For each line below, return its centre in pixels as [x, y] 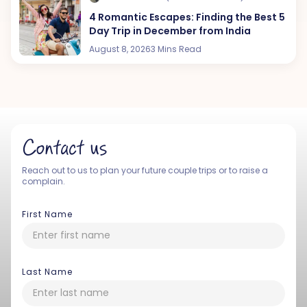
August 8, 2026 [120, 49]
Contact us [64, 148]
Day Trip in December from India [170, 30]
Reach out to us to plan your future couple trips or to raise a [145, 170]
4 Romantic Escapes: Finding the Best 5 [187, 17]
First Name [47, 214]
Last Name [47, 271]
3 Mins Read [176, 49]
